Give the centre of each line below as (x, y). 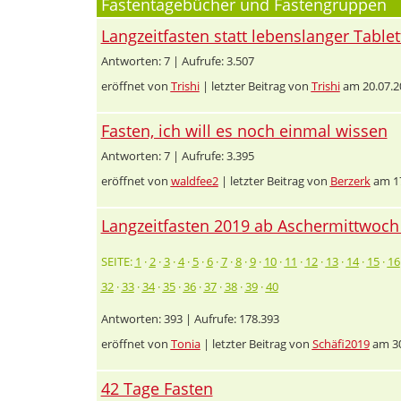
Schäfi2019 (341, 343)
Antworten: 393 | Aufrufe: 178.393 (190, 318)
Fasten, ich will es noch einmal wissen (244, 130)
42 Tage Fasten (157, 388)
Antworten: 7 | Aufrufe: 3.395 (177, 155)
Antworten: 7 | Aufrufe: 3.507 (177, 60)
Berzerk (350, 180)
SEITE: (118, 261)
